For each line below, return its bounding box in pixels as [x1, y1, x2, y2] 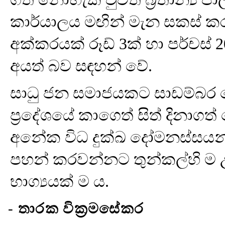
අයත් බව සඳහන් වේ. [10, 57, 152, 75]
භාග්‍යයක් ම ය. [10, 172, 109, 190]
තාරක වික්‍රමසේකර [18, 201, 144, 216]
